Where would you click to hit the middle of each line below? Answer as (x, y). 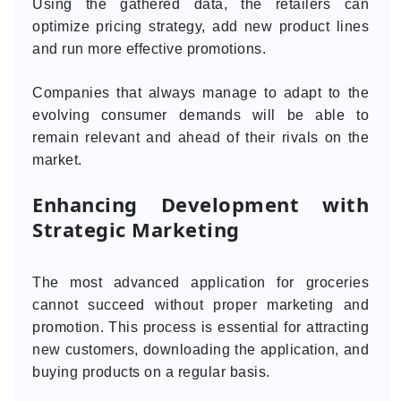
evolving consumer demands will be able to (200, 115)
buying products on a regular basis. (151, 372)
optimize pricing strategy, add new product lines (200, 26)
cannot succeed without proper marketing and (200, 305)
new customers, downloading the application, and (200, 350)
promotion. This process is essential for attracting (200, 327)
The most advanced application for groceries (200, 282)
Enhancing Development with (200, 204)
